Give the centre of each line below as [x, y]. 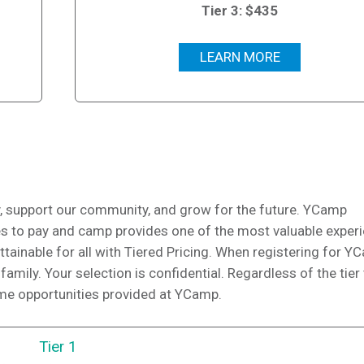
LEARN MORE [240, 56]
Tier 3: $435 [240, 10]
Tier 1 [58, 347]
